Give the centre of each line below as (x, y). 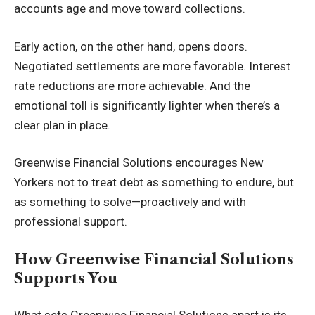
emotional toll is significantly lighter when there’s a (147, 105)
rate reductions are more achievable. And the (132, 85)
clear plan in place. (62, 125)
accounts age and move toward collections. (130, 8)
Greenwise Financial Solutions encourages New (139, 162)
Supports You (66, 278)
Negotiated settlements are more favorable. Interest (152, 66)
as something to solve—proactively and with (130, 202)
